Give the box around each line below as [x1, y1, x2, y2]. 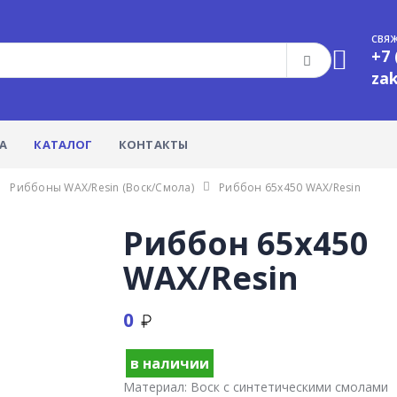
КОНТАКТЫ [119, 136, 188, 152]
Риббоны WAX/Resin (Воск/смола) [10, 180, 194, 195]
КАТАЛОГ [34, 136, 93, 152]
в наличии [130, 354, 210, 374]
